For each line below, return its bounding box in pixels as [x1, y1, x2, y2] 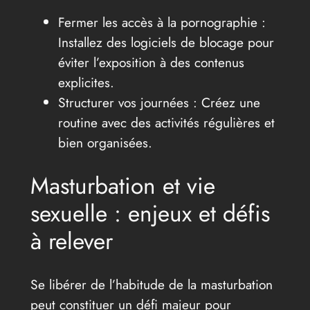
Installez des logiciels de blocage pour [57, 33, 274, 53]
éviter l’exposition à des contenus [57, 53, 244, 73]
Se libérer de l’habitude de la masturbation [30, 274, 273, 294]
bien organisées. [57, 133, 152, 153]
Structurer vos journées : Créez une [57, 93, 260, 113]
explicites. [57, 73, 114, 93]
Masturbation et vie [30, 168, 215, 203]
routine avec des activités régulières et [57, 113, 275, 133]
